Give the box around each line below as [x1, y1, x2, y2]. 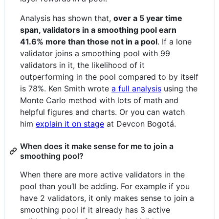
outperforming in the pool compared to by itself [20, 71, 198, 82]
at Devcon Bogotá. [104, 118, 176, 129]
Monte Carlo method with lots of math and [20, 95, 178, 105]
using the [161, 83, 197, 93]
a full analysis [111, 83, 161, 93]
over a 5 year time [113, 13, 182, 23]
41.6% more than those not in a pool [20, 36, 157, 46]
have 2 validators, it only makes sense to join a [20, 193, 194, 203]
